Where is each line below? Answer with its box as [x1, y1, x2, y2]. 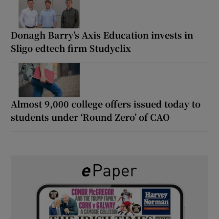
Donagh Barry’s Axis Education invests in [11, 28, 194, 41]
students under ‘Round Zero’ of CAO [11, 110, 170, 123]
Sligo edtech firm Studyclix [11, 41, 131, 54]
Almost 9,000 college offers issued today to [11, 97, 201, 110]
